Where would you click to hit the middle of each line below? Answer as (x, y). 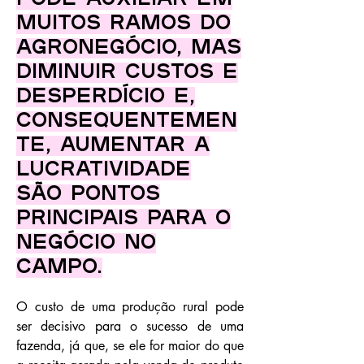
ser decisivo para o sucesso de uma (130, 326)
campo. (59, 268)
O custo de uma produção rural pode (130, 307)
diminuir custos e (127, 73)
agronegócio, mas (129, 48)
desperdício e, (106, 97)
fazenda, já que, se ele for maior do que (130, 346)
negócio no (86, 243)
